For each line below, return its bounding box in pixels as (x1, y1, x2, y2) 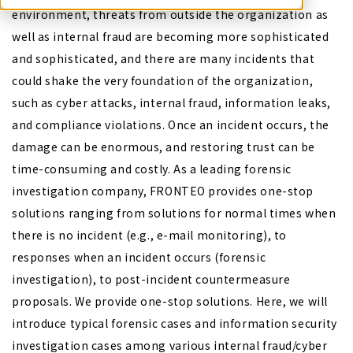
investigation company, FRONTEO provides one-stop (12, 183, 314, 199)
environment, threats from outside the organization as (12, 6, 329, 22)
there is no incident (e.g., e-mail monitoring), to (12, 227, 287, 243)
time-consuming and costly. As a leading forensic (12, 161, 292, 176)
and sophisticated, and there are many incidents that (12, 50, 315, 66)
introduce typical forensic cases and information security (12, 315, 337, 331)
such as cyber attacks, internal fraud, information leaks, (12, 95, 331, 110)
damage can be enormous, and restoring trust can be (12, 139, 315, 154)
